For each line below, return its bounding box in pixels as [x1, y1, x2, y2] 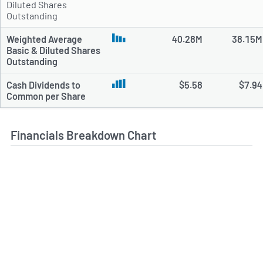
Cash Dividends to [6, 79, 80, 91]
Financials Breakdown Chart [11, 128, 157, 143]
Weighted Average [6, 33, 82, 45]
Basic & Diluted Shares [6, 45, 100, 56]
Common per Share [6, 90, 86, 102]
